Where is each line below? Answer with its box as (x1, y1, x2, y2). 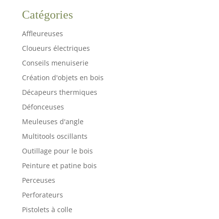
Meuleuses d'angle (22, 116, 84, 126)
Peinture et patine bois (22, 160, 97, 170)
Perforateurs (22, 190, 63, 199)
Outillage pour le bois (22, 146, 93, 155)
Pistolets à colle (22, 204, 72, 214)
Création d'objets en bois (22, 72, 104, 82)
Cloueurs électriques (22, 43, 90, 53)
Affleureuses (22, 28, 63, 38)
